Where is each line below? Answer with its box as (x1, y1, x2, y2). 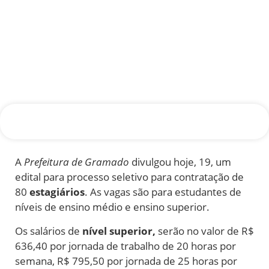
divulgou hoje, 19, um (129, 155, 231, 169)
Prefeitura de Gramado (24, 155, 129, 169)
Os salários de (15, 223, 82, 238)
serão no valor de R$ (156, 223, 254, 238)
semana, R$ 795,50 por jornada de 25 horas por (15, 253, 237, 268)
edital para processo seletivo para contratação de (15, 170, 244, 184)
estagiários (29, 185, 85, 199)
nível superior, (82, 223, 156, 238)
